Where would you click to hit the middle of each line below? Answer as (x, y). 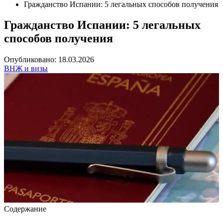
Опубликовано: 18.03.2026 (49, 60)
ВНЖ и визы (26, 69)
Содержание (25, 209)
